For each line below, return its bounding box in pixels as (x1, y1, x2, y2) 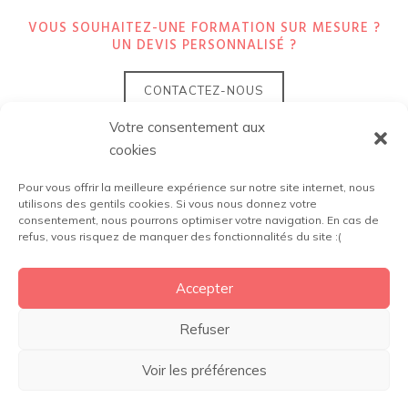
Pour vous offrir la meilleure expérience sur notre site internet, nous (18, 180, 375, 195)
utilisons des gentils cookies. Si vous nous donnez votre (18, 197, 317, 211)
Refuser (178, 320, 229, 338)
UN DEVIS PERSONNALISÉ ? (111, 35, 297, 57)
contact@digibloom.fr (140, 277, 284, 296)
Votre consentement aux (109, 118, 265, 137)
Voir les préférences (141, 361, 267, 379)
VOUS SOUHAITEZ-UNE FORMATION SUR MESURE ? (27, 17, 381, 40)
